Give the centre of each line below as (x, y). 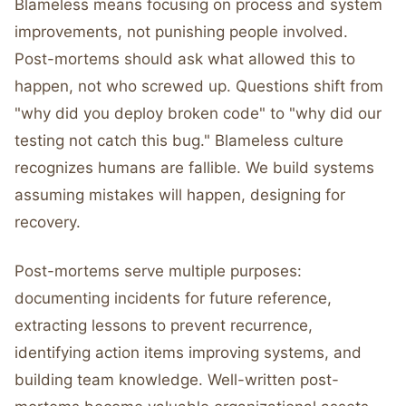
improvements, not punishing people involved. (181, 32)
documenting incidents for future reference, (173, 298)
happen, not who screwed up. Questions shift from (199, 86)
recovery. (48, 222)
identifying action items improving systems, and (188, 353)
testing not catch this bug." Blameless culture (179, 140)
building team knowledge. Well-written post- (177, 380)
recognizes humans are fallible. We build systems (194, 168)
